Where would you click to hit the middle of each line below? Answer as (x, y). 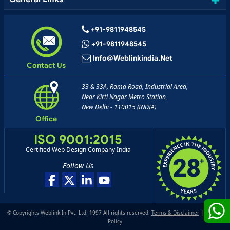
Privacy (214, 213)
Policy (115, 222)
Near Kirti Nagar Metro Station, (124, 97)
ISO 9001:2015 (78, 140)
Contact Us (46, 65)
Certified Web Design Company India (78, 150)
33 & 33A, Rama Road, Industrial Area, (135, 87)
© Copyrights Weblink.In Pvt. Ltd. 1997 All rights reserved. (79, 213)
